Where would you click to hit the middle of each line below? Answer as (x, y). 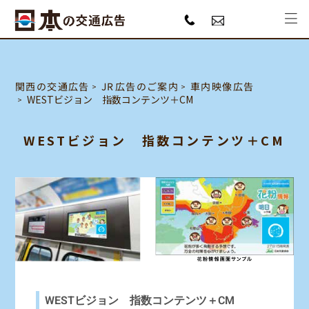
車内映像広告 (222, 86)
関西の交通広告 (53, 86)
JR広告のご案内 (140, 86)
